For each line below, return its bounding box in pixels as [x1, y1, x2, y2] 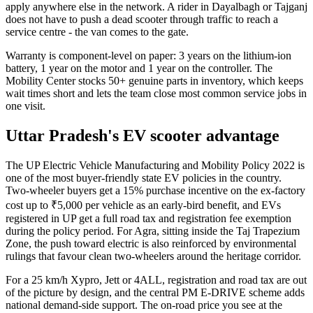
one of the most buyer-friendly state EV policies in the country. [6, 172, 282, 184]
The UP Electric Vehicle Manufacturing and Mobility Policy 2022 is [6, 159, 305, 172]
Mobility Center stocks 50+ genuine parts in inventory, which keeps [6, 75, 303, 87]
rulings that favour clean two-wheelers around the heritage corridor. [6, 250, 301, 263]
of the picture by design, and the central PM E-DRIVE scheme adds [6, 286, 305, 299]
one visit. [6, 100, 45, 112]
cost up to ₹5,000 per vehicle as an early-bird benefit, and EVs [6, 199, 281, 212]
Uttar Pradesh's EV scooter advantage [6, 126, 279, 145]
